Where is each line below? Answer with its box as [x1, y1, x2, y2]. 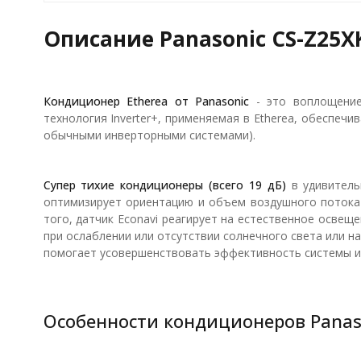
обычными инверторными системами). [43, 127, 255, 143]
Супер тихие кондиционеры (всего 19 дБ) [43, 176, 286, 193]
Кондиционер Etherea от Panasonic [43, 93, 249, 109]
